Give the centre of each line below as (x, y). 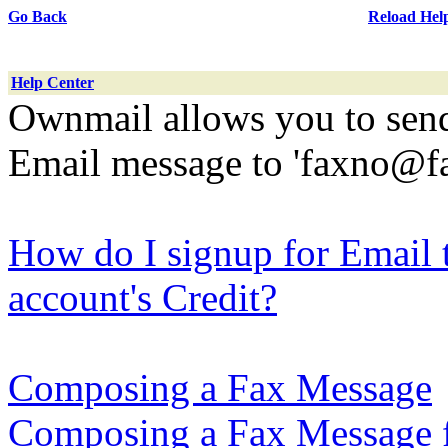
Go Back (37, 16)
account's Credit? (142, 297)
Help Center (52, 82)
